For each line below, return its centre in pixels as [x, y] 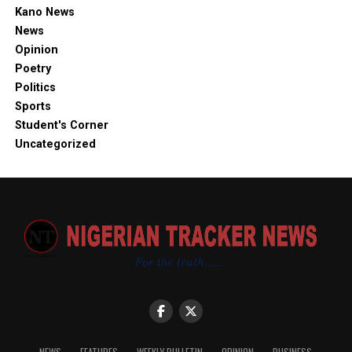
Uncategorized [55, 145]
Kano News [44, 13]
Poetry [33, 69]
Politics [35, 88]
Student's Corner [61, 126]
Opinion [36, 50]
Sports [33, 107]
